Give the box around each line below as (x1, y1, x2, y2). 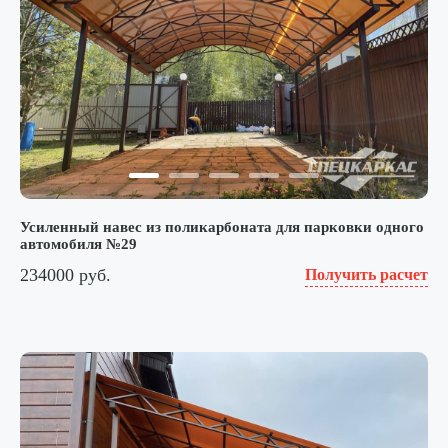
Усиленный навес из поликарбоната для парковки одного (20, 219, 424, 236)
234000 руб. (20, 264, 111, 285)
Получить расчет (305, 266, 428, 284)
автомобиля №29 (20, 236, 137, 253)
